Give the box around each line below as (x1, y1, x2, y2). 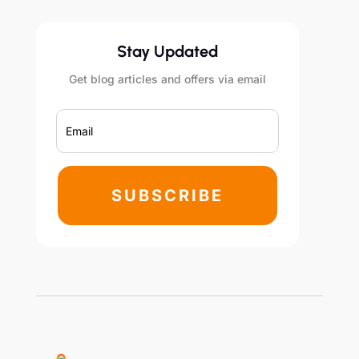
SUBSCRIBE (111, 186, 224, 206)
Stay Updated (116, 42, 218, 62)
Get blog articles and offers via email (68, 72, 266, 87)
